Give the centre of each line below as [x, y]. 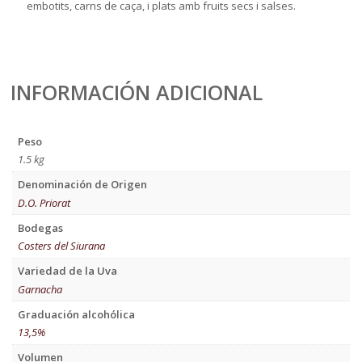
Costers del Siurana [61, 246]
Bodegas [40, 227]
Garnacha [40, 289]
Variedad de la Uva [67, 271]
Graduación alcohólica [76, 314]
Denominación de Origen [82, 185]
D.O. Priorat [44, 202]
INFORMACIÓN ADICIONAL [137, 93]
